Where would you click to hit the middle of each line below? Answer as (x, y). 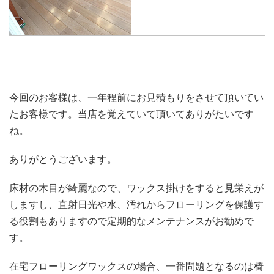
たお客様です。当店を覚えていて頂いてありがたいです (131, 114)
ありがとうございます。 (63, 159)
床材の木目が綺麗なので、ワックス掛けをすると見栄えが (136, 188)
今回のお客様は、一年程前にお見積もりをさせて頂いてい (136, 98)
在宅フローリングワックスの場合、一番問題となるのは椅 (136, 266)
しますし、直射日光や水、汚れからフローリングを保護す (136, 205)
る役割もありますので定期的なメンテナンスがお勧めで (131, 221)
